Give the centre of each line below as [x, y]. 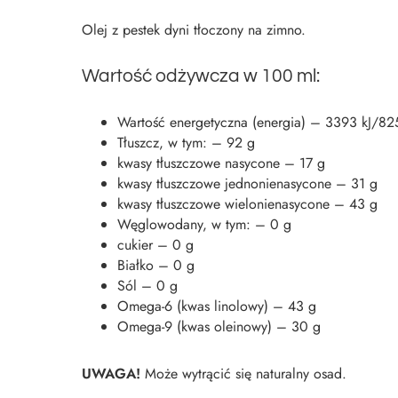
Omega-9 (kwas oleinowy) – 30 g [219, 326]
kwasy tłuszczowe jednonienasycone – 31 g [247, 183]
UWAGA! [113, 374]
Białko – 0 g [156, 265]
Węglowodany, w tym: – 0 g [204, 224]
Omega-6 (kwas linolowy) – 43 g [217, 306]
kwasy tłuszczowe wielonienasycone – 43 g [247, 204]
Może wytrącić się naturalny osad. [246, 374]
